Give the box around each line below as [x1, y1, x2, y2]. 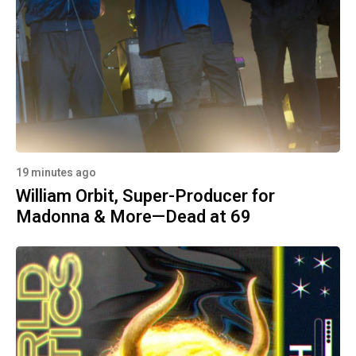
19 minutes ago [16, 164, 96, 181]
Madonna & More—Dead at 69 [16, 203, 251, 230]
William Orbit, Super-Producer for [16, 183, 275, 209]
